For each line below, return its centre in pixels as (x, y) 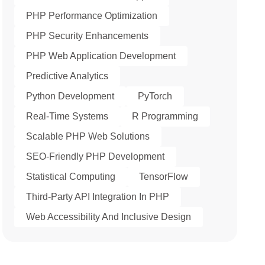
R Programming (165, 116)
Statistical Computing (71, 177)
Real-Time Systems (67, 116)
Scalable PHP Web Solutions (88, 136)
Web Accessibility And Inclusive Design (109, 217)
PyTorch (155, 96)
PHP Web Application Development (101, 56)
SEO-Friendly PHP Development (96, 156)
